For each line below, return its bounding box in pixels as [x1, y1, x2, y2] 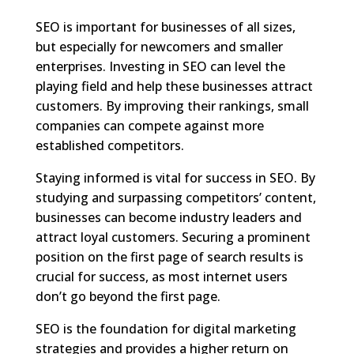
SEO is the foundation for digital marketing [35, 319, 296, 337]
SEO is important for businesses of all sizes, [35, 17, 296, 36]
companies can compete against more [35, 116, 264, 134]
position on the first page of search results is [35, 247, 303, 265]
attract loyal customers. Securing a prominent [35, 228, 311, 246]
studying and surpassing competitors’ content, [35, 188, 316, 206]
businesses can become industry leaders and [35, 208, 302, 226]
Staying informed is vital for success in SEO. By [35, 168, 315, 186]
